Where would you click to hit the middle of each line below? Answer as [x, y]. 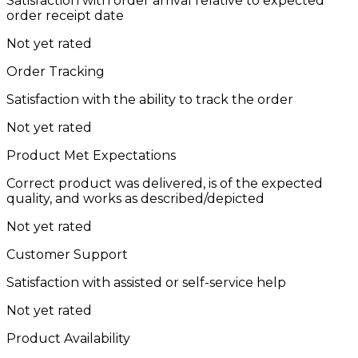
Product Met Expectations [91, 155]
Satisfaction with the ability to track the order [150, 99]
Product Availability [68, 338]
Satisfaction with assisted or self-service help [146, 282]
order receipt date [65, 15]
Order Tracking [56, 71]
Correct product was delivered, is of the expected [165, 183]
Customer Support [67, 254]
